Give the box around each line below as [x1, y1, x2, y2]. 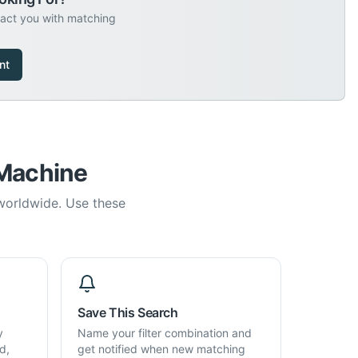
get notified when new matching [78, 342, 245, 356]
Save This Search [78, 304, 178, 320]
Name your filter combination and [78, 326, 252, 340]
